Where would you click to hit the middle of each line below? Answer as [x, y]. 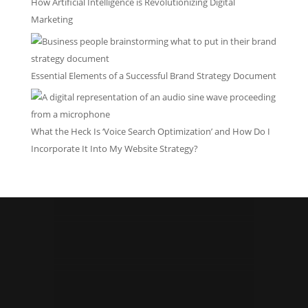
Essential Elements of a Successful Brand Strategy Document [153, 75]
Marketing [52, 19]
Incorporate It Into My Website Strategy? [114, 148]
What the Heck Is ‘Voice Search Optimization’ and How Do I [150, 131]
